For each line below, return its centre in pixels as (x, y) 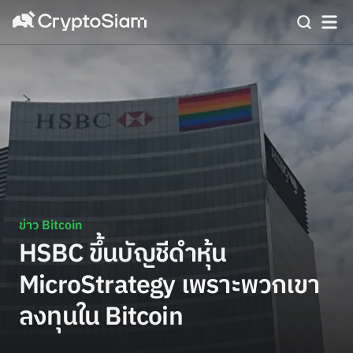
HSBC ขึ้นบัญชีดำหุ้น (123, 254)
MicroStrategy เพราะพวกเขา (169, 286)
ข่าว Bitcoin (50, 226)
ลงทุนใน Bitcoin (101, 317)
